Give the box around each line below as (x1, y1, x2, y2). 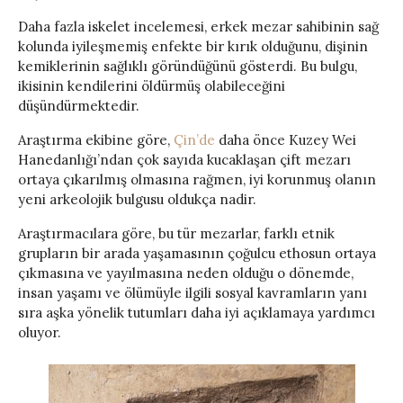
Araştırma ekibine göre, (18, 130, 174, 148)
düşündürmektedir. (18, 96, 139, 114)
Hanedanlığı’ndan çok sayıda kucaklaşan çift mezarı (18, 150, 351, 168)
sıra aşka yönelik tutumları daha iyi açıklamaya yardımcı (18, 303, 375, 321)
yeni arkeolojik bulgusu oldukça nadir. (18, 190, 256, 208)
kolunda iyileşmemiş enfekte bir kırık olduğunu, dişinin (18, 37, 368, 55)
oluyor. (18, 323, 61, 341)
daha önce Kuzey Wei (215, 130, 356, 148)
